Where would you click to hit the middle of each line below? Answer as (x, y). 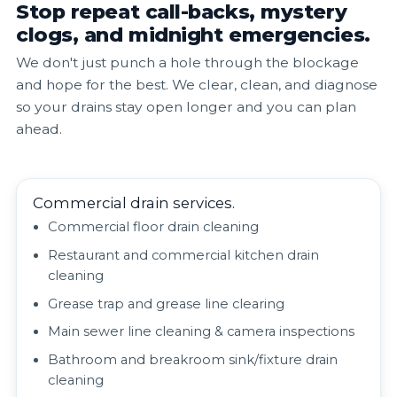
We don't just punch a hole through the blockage (187, 63)
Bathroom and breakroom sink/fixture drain (193, 360)
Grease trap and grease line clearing (167, 304)
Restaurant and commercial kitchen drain (184, 255)
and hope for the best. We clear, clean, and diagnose (197, 85)
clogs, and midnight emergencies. (193, 35)
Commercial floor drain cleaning (154, 227)
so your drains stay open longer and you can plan (186, 107)
